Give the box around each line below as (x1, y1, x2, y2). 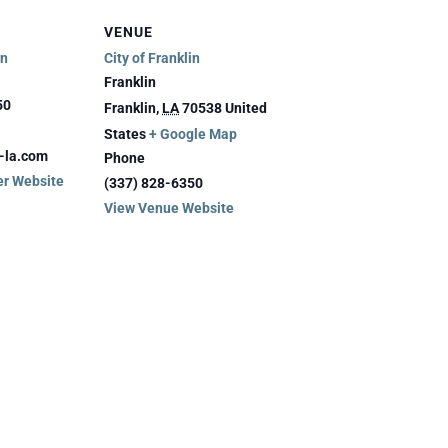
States (104, 125, 146, 142)
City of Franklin (104, 49, 200, 66)
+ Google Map (149, 125, 237, 142)
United (225, 99, 267, 116)
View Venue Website (104, 199, 234, 216)
